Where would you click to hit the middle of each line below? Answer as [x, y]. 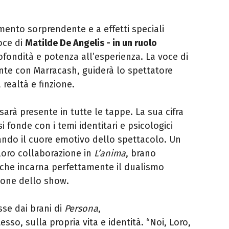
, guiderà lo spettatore [125, 71]
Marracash [55, 71]
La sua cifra [158, 112]
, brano [141, 154]
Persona [81, 209]
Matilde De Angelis [66, 43]
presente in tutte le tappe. [76, 112]
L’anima [110, 154]
